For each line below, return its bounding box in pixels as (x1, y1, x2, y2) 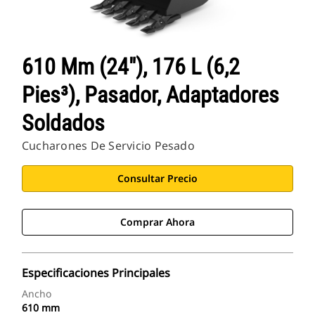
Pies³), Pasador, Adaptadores (22, 82, 279, 109)
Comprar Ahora (120, 215, 195, 229)
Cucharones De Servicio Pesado (22, 138, 195, 154)
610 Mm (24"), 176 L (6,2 (22, 53, 240, 81)
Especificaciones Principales (22, 265, 170, 281)
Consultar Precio (117, 172, 198, 186)
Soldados (22, 110, 105, 137)
